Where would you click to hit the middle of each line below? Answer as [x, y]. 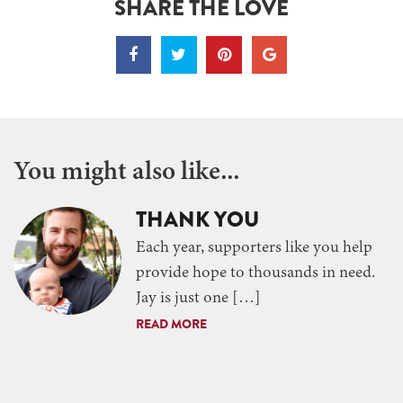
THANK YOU [197, 219]
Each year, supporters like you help [254, 248]
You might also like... [126, 172]
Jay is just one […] [198, 298]
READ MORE [171, 323]
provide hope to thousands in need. [255, 273]
